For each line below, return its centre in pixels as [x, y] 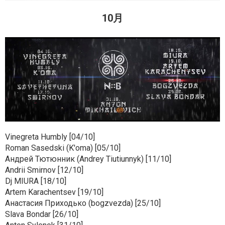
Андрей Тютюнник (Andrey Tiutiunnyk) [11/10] [88, 159]
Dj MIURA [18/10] [36, 181]
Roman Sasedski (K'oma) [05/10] [63, 148]
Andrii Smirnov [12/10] [44, 170]
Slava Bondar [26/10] [42, 214]
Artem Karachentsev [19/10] [54, 192]
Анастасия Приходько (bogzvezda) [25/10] [83, 203]
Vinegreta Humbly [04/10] [50, 137]
